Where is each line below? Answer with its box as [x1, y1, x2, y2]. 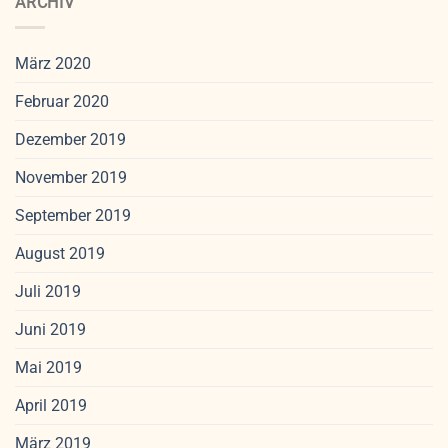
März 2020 [15, 53, 91, 73]
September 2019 [15, 205, 131, 225]
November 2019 [15, 167, 127, 187]
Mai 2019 [15, 357, 82, 377]
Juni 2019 [15, 319, 86, 339]
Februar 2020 [15, 91, 109, 111]
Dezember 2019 [15, 129, 126, 149]
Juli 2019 [15, 281, 81, 301]
